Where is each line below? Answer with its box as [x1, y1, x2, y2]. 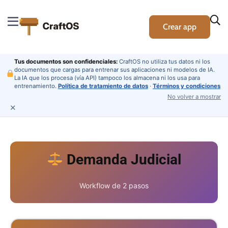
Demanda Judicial [63, 151, 181, 168]
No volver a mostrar [167, 93, 221, 100]
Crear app [163, 22, 196, 32]
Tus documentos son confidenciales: [14, 58, 118, 65]
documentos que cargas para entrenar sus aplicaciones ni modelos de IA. [14, 66, 215, 73]
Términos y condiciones [152, 82, 220, 90]
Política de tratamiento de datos [58, 82, 148, 90]
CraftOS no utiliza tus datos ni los [117, 58, 210, 65]
